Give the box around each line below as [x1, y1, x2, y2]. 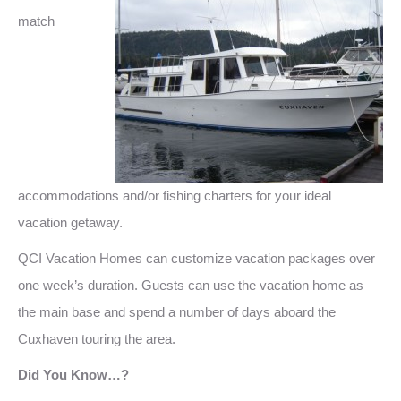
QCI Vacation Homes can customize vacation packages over [18, 251, 375, 266]
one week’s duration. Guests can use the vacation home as [18, 277, 363, 293]
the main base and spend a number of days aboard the [18, 304, 336, 320]
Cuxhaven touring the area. [18, 331, 175, 346]
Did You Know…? [18, 367, 129, 382]
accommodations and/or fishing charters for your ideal [18, 188, 331, 203]
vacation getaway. [18, 215, 123, 230]
